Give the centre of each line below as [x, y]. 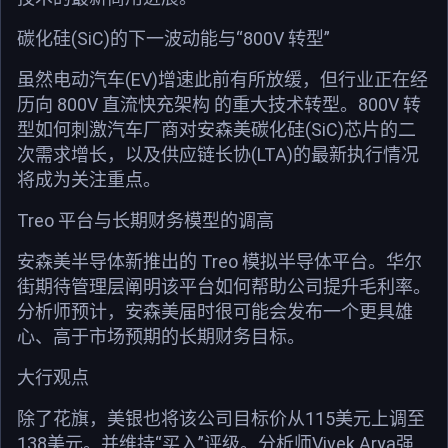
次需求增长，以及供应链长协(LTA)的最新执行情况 [218, 154]
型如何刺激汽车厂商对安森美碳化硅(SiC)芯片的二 [216, 129]
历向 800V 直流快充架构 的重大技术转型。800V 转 [219, 104]
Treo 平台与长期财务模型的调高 [145, 220]
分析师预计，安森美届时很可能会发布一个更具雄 [215, 311]
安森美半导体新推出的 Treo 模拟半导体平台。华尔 [219, 261]
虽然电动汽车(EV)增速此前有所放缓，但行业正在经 [222, 79]
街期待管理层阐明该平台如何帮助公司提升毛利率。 [224, 286]
